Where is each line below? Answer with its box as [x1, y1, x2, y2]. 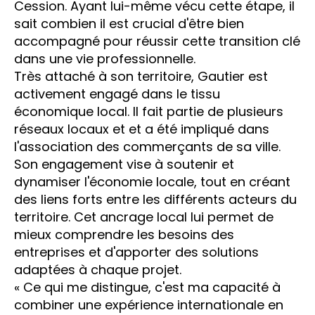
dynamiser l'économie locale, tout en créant [14, 172, 290, 191]
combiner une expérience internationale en [14, 295, 283, 314]
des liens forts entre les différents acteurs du [14, 190, 297, 208]
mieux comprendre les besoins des [14, 225, 234, 243]
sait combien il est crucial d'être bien [14, 14, 244, 32]
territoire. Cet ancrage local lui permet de [14, 207, 274, 226]
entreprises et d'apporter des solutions [14, 243, 259, 261]
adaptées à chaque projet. [14, 260, 181, 278]
